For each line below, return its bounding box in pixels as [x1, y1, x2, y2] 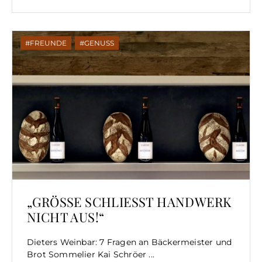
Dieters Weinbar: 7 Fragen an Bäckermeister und [27, 236, 232, 247]
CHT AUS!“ [27, 208, 95, 226]
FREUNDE [30, 39, 67, 47]
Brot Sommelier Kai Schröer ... [27, 249, 154, 260]
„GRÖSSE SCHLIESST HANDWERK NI [27, 192, 232, 211]
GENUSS [84, 39, 114, 47]
